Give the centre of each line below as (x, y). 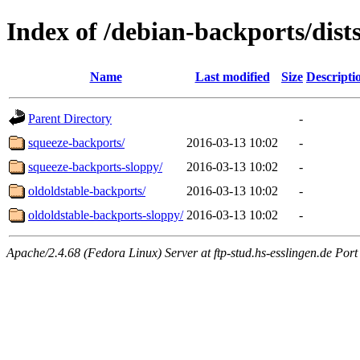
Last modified (232, 76)
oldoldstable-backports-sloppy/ (106, 215)
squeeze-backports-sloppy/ (95, 166)
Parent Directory (70, 118)
